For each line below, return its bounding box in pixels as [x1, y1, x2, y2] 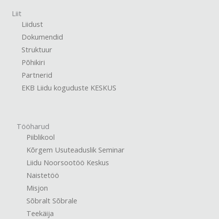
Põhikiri [22, 57, 45, 67]
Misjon [26, 183, 48, 193]
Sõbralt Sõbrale [26, 196, 77, 206]
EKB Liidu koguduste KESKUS [22, 83, 116, 93]
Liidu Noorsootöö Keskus [26, 157, 109, 168]
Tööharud [17, 121, 49, 131]
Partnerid [22, 70, 52, 80]
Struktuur [22, 44, 52, 55]
